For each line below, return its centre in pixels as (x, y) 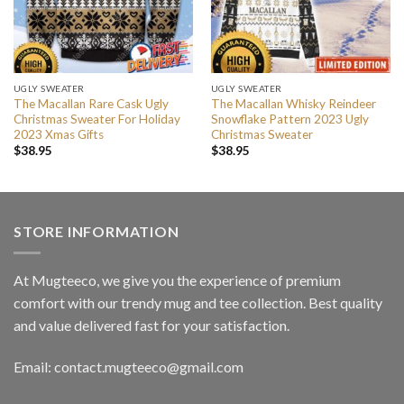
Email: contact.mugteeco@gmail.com (129, 367)
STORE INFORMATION (96, 231)
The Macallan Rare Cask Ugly (91, 103)
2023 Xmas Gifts (58, 134)
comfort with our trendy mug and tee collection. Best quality (198, 303)
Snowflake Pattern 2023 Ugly (289, 119)
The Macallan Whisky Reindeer (293, 103)
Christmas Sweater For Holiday (96, 119)
